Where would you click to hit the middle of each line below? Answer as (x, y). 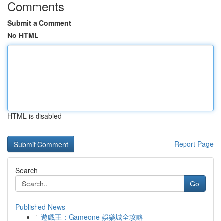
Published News (40, 207)
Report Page (194, 144)
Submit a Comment (39, 23)
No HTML (23, 35)
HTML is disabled (35, 116)
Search (26, 170)
